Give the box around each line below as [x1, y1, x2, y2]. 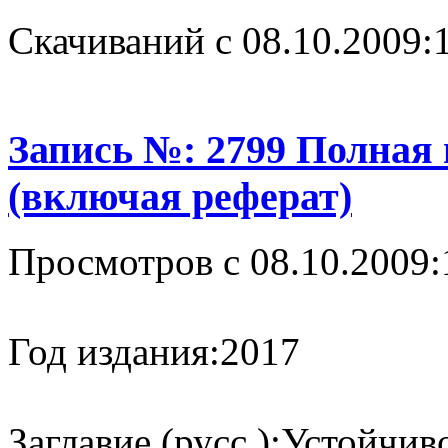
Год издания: [8, 330, 220, 374]
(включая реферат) [8, 174, 352, 220]
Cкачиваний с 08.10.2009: [8, 18, 433, 62]
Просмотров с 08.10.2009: [8, 240, 441, 284]
